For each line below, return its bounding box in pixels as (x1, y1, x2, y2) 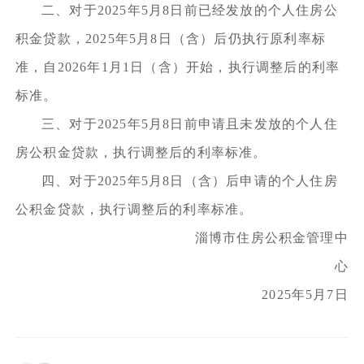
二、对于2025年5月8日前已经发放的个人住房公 (41, 2, 338, 17)
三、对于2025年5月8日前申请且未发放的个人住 (41, 116, 338, 131)
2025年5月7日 (101, 287, 349, 301)
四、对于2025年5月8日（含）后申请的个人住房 (41, 173, 338, 188)
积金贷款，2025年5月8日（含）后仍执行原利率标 (15, 31, 326, 45)
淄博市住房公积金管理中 (51, 230, 349, 245)
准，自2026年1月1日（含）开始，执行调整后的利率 (15, 59, 340, 74)
